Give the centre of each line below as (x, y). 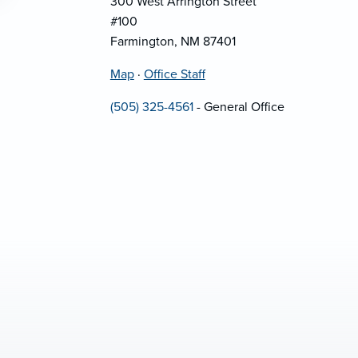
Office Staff (174, 74)
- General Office (239, 107)
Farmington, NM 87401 (173, 41)
